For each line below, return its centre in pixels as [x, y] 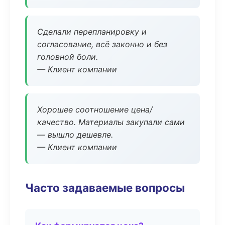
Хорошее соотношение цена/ [95, 109]
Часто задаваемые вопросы [105, 188]
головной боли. [68, 57]
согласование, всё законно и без [102, 44]
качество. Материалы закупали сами [111, 122]
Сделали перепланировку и [92, 32]
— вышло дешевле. [75, 135]
